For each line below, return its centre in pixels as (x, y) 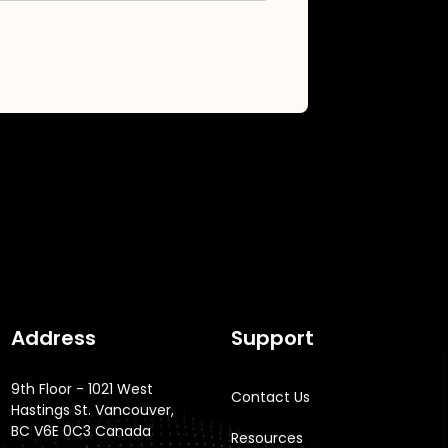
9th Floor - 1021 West (82, 389)
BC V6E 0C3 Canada (81, 431)
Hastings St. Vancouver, (93, 410)
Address (54, 338)
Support (273, 338)
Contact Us (271, 397)
